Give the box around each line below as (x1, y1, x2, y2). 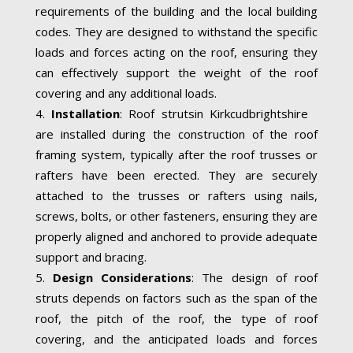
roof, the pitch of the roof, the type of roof (35, 310, 318, 326)
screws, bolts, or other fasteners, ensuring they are (35, 207, 318, 224)
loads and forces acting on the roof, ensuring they (35, 43, 318, 60)
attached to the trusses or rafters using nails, (35, 187, 318, 203)
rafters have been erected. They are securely (35, 166, 318, 183)
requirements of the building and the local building (35, 2, 318, 19)
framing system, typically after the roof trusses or (35, 146, 318, 162)
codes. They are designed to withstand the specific (35, 23, 318, 39)
